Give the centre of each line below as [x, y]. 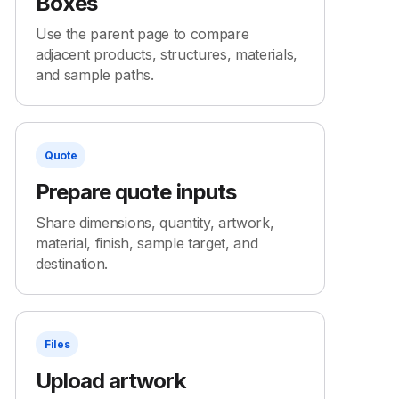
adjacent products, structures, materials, [167, 54]
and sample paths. [95, 75]
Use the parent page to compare [142, 34]
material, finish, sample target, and [147, 243]
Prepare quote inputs [136, 192]
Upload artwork [110, 381]
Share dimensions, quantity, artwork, [155, 223]
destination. [72, 264]
